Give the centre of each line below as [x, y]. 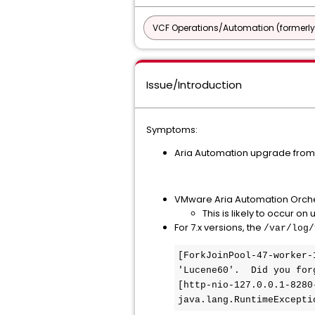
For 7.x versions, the [219, 227]
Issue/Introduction [194, 85]
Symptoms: [172, 130]
